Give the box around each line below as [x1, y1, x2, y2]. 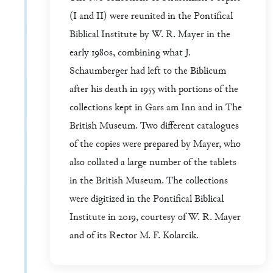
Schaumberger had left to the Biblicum [69, 65, 226, 79]
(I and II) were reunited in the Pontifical [69, 10, 233, 24]
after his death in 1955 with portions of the [69, 83, 238, 97]
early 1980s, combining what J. [69, 47, 191, 60]
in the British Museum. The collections [69, 175, 228, 188]
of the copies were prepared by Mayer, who [69, 138, 241, 152]
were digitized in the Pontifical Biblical [69, 193, 224, 207]
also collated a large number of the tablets [69, 157, 236, 170]
